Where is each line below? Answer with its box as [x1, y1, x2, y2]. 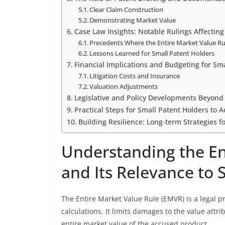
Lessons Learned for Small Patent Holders [89, 49, 215, 58]
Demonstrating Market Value [89, 16, 176, 25]
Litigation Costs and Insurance [89, 71, 180, 80]
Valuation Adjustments [89, 82, 158, 91]
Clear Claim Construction [89, 5, 164, 14]
